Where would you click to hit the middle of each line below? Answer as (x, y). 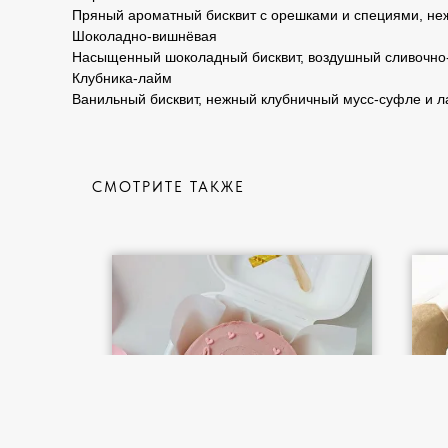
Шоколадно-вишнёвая (144, 36)
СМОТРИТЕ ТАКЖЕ (168, 187)
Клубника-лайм (122, 78)
